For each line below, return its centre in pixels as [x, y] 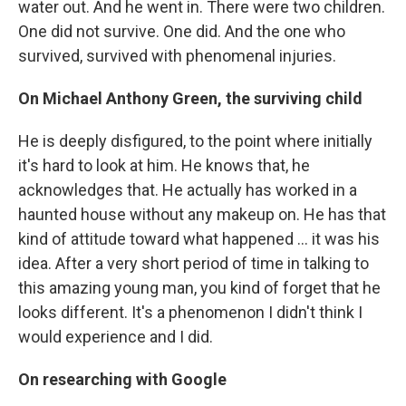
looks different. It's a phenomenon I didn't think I [190, 312]
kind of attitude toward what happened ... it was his [199, 239]
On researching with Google [122, 379]
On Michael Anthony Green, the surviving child [190, 98]
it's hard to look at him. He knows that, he [164, 165]
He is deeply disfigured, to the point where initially [195, 141]
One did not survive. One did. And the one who [182, 31]
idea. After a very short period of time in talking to [193, 263]
